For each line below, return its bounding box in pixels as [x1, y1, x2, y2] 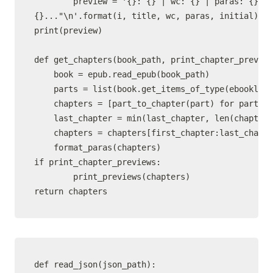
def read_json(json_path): [34, 260, 156, 269]
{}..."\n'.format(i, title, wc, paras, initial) [34, 11, 258, 21]
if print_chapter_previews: [34, 157, 161, 167]
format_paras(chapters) [34, 143, 161, 152]
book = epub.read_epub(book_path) [34, 69, 210, 79]
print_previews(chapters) [34, 172, 190, 182]
